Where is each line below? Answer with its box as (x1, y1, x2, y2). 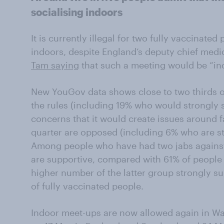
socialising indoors (31, 6, 122, 18)
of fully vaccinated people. (31, 180, 143, 191)
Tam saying (31, 59, 79, 70)
